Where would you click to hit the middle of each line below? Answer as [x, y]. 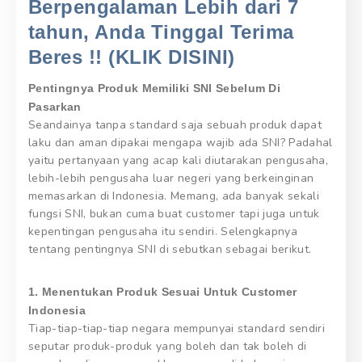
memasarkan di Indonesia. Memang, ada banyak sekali [174, 196]
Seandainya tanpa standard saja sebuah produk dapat [175, 125]
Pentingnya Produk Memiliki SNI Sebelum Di [155, 88]
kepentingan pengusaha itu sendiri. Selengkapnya [163, 232]
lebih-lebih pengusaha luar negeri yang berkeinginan [171, 179]
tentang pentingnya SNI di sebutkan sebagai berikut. [170, 250]
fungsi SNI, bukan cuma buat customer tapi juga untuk [174, 214]
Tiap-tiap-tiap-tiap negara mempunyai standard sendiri [177, 329]
